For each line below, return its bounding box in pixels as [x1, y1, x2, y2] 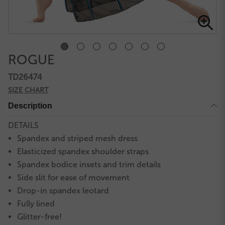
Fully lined [17, 199, 55, 209]
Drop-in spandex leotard [17, 186, 109, 196]
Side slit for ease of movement [17, 173, 130, 183]
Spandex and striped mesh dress [17, 134, 138, 144]
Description [8, 101, 52, 110]
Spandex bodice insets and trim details [17, 160, 161, 170]
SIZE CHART [8, 86, 48, 95]
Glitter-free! [17, 212, 62, 222]
